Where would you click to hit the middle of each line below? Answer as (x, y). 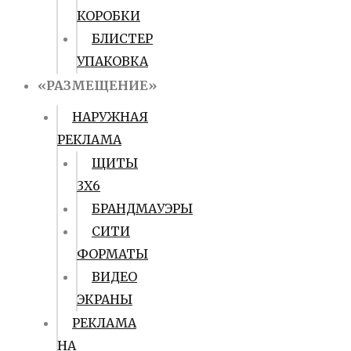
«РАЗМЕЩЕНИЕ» (97, 85)
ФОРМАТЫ (112, 254)
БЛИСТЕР (122, 38)
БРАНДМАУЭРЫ (142, 208)
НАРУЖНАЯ (110, 117)
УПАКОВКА (112, 61)
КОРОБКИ (109, 16)
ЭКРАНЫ (105, 299)
